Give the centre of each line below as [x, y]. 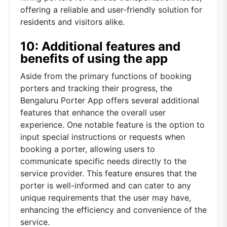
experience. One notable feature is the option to [112, 124]
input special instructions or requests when [103, 137]
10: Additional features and [100, 46]
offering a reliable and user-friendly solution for [111, 9]
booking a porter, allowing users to [88, 149]
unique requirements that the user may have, [106, 197]
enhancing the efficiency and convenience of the [113, 210]
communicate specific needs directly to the [103, 161]
